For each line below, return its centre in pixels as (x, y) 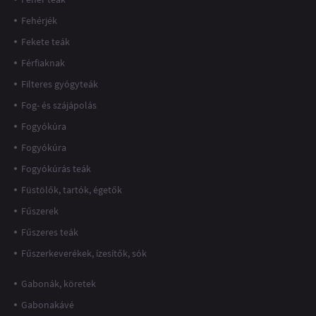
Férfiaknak (43, 63)
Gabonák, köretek (59, 283)
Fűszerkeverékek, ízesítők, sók (84, 254)
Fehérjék (39, 21)
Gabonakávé (48, 304)
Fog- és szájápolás (59, 105)
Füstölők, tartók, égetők (72, 190)
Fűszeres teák (50, 232)
